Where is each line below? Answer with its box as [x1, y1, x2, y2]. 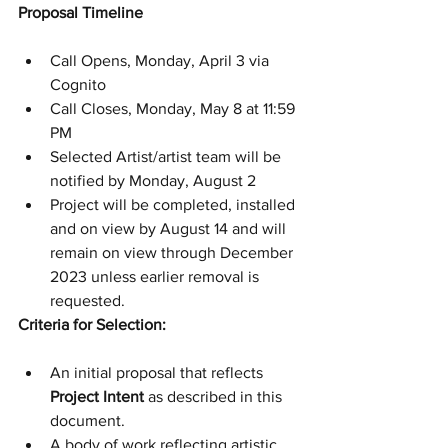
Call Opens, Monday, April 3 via [50, 52, 273, 69]
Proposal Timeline [18, 4, 143, 21]
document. [50, 412, 125, 429]
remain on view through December [50, 244, 297, 261]
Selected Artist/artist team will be [50, 148, 285, 165]
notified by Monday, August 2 [50, 172, 256, 189]
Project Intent [50, 388, 144, 405]
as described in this [144, 388, 286, 405]
